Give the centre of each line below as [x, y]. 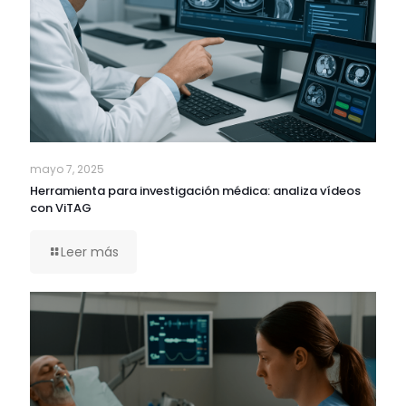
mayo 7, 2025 [67, 169]
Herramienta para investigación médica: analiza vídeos [195, 190]
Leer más [90, 251]
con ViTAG [61, 208]
